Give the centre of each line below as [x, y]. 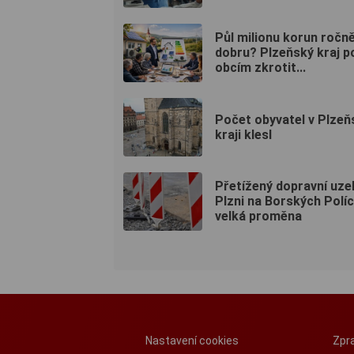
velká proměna [258, 217]
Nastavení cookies [192, 340]
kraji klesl [243, 134]
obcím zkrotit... [260, 68]
